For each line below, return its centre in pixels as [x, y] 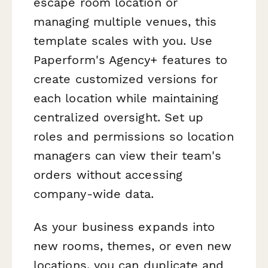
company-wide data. [94, 194]
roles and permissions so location [134, 136]
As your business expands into [124, 227]
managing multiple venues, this [125, 21]
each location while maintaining [126, 98]
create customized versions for [126, 79]
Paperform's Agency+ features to [131, 60]
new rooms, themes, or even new [133, 246]
